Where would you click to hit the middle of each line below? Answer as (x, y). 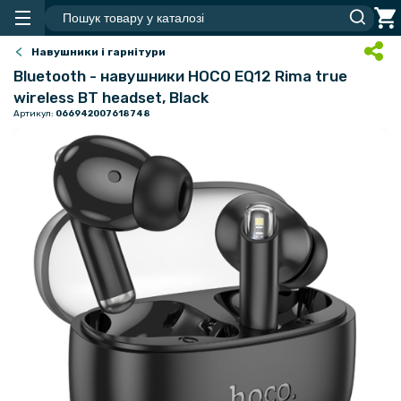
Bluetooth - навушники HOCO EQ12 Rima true (180, 76)
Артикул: (34, 114)
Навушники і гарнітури (98, 52)
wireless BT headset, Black (111, 98)
